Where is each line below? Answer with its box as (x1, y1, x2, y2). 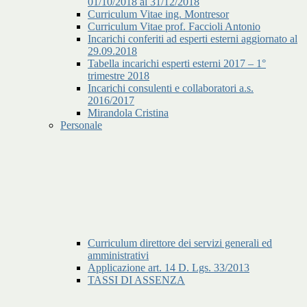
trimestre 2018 (88, 70, 149, 82)
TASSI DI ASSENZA (88, 274, 185, 286)
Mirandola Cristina (88, 107, 169, 119)
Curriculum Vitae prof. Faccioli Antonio (88, 21, 260, 33)
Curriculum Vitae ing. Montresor (88, 8, 229, 21)
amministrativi (88, 249, 149, 262)
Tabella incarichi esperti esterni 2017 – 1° (88, 58, 266, 70)
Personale (60, 119, 102, 132)
